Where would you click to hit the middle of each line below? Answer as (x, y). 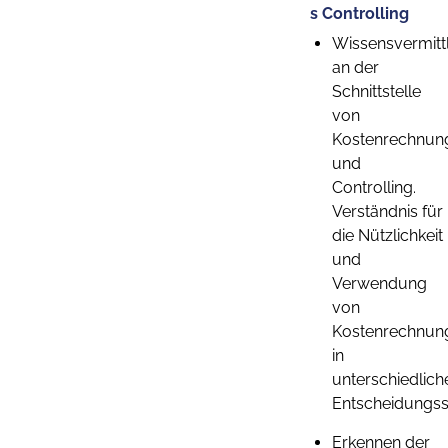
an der (355, 67)
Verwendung (379, 283)
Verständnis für (387, 211)
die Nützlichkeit (387, 235)
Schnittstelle (376, 91)
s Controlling (359, 13)
